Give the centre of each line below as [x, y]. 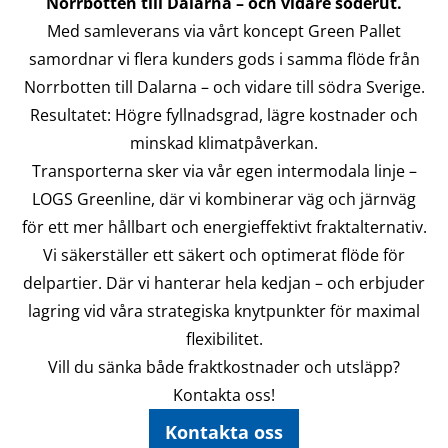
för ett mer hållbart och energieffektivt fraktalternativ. [224, 226]
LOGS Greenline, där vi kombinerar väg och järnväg [224, 198]
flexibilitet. [224, 338]
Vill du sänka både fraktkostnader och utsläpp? [224, 366]
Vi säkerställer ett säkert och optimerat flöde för [224, 254]
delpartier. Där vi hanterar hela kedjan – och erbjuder [224, 282]
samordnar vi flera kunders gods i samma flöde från [224, 58]
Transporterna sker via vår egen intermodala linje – [224, 170]
